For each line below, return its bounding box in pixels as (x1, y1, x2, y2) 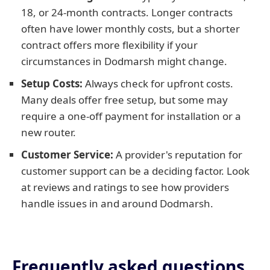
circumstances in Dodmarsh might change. (21, 54, 227, 68)
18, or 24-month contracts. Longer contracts (21, 5, 233, 19)
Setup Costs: (21, 77, 83, 90)
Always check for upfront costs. (83, 77, 233, 90)
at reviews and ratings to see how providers (21, 180, 229, 194)
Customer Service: (21, 148, 113, 162)
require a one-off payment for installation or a (21, 109, 241, 123)
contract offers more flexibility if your (21, 38, 198, 52)
